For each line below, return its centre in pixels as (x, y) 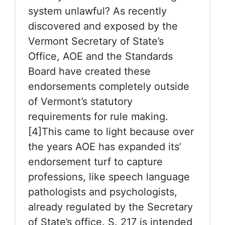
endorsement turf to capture (95, 162)
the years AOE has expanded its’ (105, 147)
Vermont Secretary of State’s (96, 41)
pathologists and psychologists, (103, 192)
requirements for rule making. (98, 117)
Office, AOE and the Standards (100, 56)
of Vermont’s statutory (80, 101)
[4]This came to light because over (111, 132)
